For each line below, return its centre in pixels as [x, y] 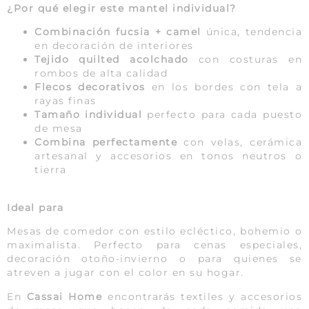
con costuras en [246, 60]
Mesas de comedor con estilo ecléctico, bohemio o [154, 231]
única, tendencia [251, 32]
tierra [50, 170]
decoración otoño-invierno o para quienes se [154, 259]
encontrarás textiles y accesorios [202, 296]
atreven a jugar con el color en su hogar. [126, 273]
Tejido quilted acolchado [112, 60]
